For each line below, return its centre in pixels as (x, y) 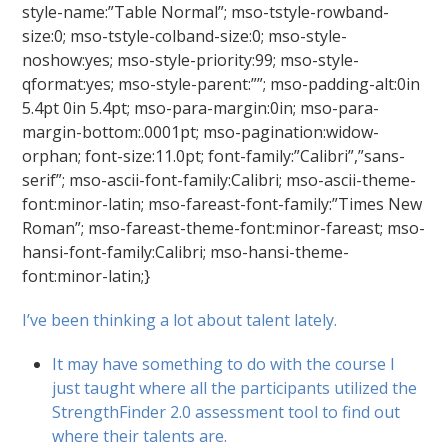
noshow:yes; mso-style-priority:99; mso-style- (191, 59)
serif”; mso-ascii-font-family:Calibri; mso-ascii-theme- (219, 179)
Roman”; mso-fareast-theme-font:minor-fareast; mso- (224, 227)
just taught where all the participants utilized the (235, 387)
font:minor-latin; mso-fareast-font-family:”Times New (222, 203)
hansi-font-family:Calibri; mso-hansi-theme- (186, 251)
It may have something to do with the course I (224, 363)
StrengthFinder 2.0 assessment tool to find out (226, 411)
